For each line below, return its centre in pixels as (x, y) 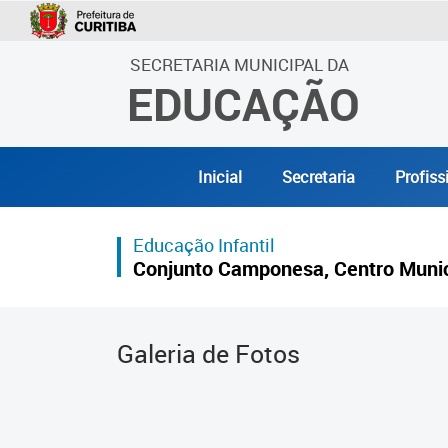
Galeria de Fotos (208, 353)
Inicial (219, 177)
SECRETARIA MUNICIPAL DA (239, 64)
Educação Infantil (204, 245)
